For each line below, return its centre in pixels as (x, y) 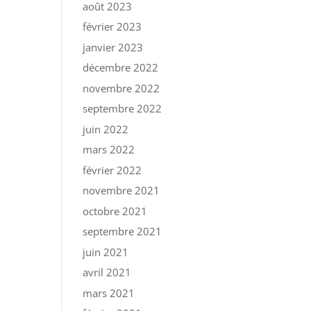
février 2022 (112, 170)
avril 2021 (107, 272)
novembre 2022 (121, 88)
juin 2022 (106, 129)
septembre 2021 (123, 232)
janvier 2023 (113, 47)
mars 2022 (109, 150)
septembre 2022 (123, 109)
